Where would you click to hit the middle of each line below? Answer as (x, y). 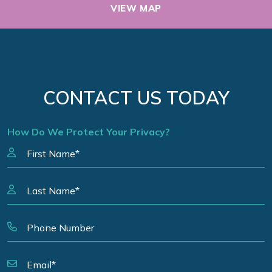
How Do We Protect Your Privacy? (89, 132)
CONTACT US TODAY (136, 98)
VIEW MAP (136, 8)
